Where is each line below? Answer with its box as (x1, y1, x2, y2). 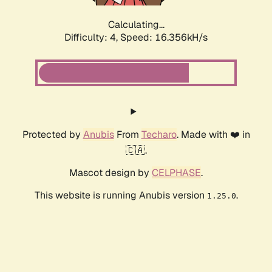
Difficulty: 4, (64, 31, 120, 44)
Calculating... (107, 18, 165, 32)
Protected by (22, 128, 83, 141)
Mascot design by (69, 166, 152, 180)
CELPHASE (152, 166, 201, 180)
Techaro (141, 128, 177, 141)
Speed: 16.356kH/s (120, 31, 208, 44)
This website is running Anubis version (34, 189, 207, 202)
